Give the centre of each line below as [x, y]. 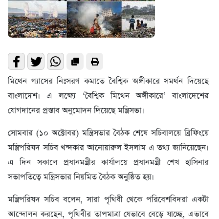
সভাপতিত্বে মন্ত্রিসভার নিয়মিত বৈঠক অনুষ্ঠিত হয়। [81, 177]
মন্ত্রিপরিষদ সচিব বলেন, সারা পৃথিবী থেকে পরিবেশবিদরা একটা [108, 200]
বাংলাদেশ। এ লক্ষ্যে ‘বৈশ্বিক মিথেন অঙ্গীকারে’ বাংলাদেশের [108, 96]
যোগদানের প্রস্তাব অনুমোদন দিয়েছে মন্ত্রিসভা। [76, 111]
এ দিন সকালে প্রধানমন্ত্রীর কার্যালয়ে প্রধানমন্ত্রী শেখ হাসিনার [108, 163]
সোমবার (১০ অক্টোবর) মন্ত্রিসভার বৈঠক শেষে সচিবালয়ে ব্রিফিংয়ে [108, 133]
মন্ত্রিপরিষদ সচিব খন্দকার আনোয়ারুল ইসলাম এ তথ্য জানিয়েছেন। [108, 148]
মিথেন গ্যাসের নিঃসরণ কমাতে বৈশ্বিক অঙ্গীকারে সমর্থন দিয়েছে [108, 82]
